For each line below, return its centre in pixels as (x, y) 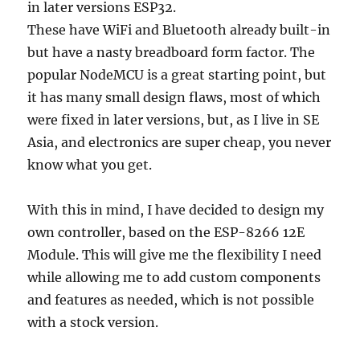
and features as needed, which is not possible (171, 300)
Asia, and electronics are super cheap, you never (180, 143)
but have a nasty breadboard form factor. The (172, 53)
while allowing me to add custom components (174, 278)
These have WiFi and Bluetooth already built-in (179, 30)
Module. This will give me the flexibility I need (175, 255)
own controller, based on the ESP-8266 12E (166, 233)
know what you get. (90, 165)
